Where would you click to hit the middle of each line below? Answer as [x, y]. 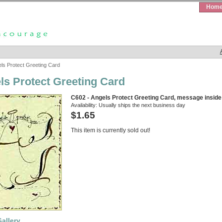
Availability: [85, 105]
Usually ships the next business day [142, 105]
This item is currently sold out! [111, 130]
